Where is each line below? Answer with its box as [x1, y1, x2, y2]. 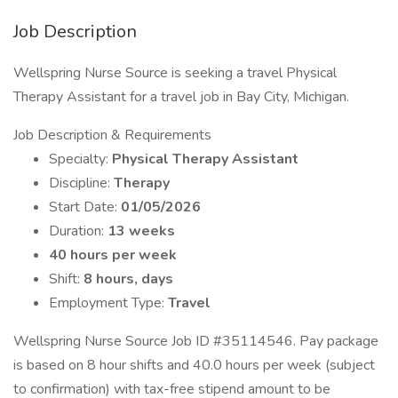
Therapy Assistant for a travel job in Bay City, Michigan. [13, 87, 349, 107]
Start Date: [49, 197, 121, 217]
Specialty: [49, 149, 112, 169]
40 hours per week [49, 245, 177, 265]
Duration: [49, 221, 107, 241]
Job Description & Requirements [13, 125, 211, 145]
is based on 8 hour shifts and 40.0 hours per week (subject [13, 355, 375, 375]
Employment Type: [49, 293, 168, 313]
